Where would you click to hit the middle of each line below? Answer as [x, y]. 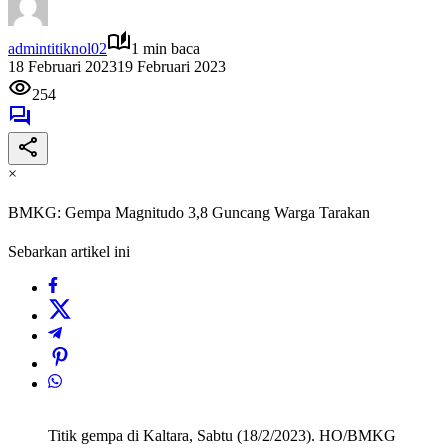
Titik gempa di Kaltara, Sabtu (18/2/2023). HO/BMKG [222, 436]
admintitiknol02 [57, 48]
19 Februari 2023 [171, 66]
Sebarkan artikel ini [69, 252]
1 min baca [165, 48]
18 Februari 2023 [62, 66]
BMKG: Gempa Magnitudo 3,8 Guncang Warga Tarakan [189, 213]
